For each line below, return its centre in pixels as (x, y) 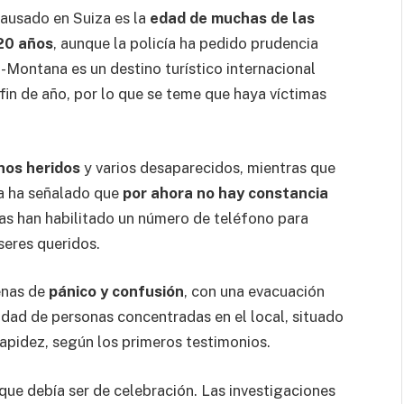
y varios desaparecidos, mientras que (208, 167)
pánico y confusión (116, 292)
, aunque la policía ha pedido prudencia (186, 44)
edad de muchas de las (232, 18)
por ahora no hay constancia (225, 193)
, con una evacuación (254, 292)
